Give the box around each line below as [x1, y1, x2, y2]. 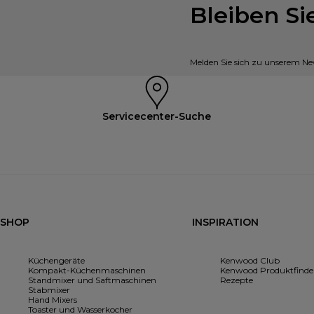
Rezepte [219, 275, 253, 286]
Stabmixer [28, 285, 70, 296]
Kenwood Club [219, 255, 280, 266]
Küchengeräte [28, 255, 85, 266]
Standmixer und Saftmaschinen [28, 275, 156, 286]
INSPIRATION [191, 216, 259, 229]
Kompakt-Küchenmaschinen [28, 265, 146, 276]
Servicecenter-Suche [102, 110, 212, 123]
